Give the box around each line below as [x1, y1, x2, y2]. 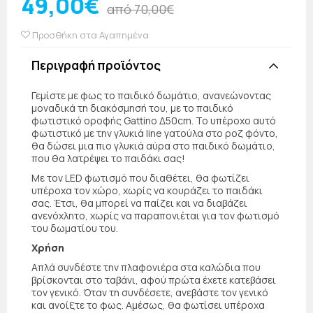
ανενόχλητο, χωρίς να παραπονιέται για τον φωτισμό [31, 209, 279, 223]
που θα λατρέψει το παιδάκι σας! [31, 152, 185, 166]
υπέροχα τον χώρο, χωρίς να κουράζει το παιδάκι [31, 184, 263, 198]
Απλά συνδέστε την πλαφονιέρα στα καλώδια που [31, 261, 261, 275]
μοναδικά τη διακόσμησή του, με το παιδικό [31, 101, 233, 115]
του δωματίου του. [31, 221, 118, 235]
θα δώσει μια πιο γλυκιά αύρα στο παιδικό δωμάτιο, [31, 139, 275, 153]
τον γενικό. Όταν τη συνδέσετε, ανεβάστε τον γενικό [31, 286, 268, 300]
